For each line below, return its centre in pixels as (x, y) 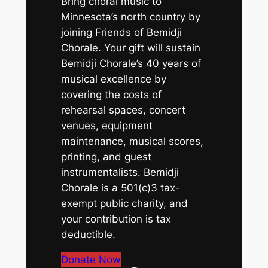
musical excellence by (114, 79)
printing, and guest (106, 156)
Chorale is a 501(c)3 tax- (121, 188)
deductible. (89, 234)
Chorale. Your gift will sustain (131, 48)
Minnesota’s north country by (131, 16)
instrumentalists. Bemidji (120, 172)
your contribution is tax (116, 219)
